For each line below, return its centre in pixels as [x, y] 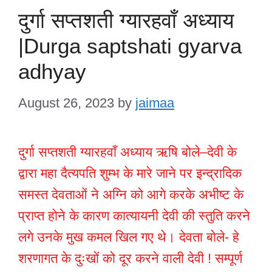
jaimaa [155, 103]
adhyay [52, 71]
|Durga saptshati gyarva [130, 46]
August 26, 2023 [66, 103]
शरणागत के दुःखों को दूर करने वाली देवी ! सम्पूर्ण [130, 258]
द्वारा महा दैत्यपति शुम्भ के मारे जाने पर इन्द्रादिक [130, 173]
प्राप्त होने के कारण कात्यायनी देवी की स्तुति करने [134, 216]
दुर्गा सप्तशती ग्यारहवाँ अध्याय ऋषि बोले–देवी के [127, 152]
